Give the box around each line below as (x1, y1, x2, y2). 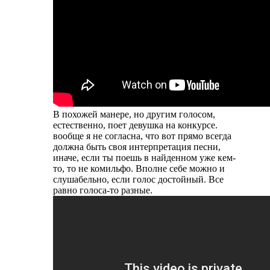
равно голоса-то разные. (53, 185, 152, 196)
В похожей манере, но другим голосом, (53, 109, 215, 120)
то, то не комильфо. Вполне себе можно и (53, 163, 225, 174)
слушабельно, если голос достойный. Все (53, 174, 224, 185)
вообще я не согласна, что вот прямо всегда (53, 131, 231, 142)
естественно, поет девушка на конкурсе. (53, 120, 218, 131)
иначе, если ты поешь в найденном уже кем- (53, 152, 236, 163)
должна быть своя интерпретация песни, (53, 142, 221, 152)
